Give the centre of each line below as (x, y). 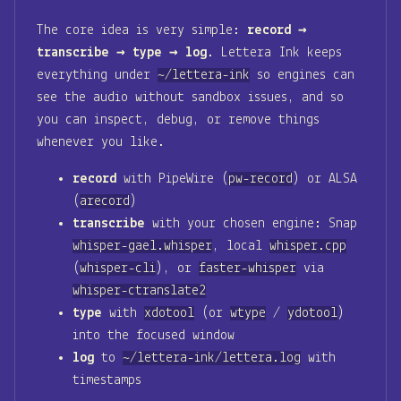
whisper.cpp (308, 246)
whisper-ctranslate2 (139, 290)
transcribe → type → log (122, 52)
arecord (105, 201)
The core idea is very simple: (142, 30)
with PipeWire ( (172, 179)
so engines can (302, 75)
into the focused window (154, 335)
